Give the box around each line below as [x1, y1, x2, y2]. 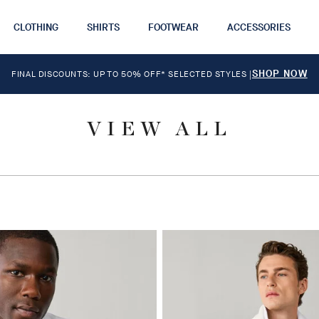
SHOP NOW [251, 67, 308, 80]
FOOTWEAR [147, 20, 199, 34]
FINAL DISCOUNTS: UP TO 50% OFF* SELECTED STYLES [11, 68, 250, 80]
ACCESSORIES [226, 20, 291, 34]
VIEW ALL [87, 120, 232, 140]
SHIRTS [86, 20, 120, 34]
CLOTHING [13, 20, 58, 34]
